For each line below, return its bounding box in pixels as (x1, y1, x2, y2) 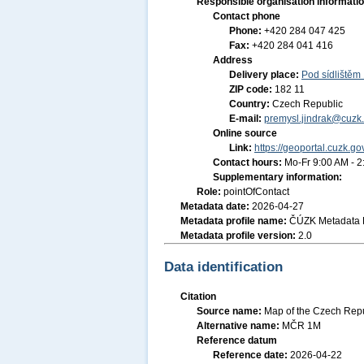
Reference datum (197, 335, 277, 346)
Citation (180, 291, 216, 302)
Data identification (164, 259, 283, 275)
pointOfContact (223, 186, 289, 197)
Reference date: (213, 349, 290, 361)
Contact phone (213, 11, 280, 22)
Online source (213, 128, 277, 139)
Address (213, 54, 253, 66)
